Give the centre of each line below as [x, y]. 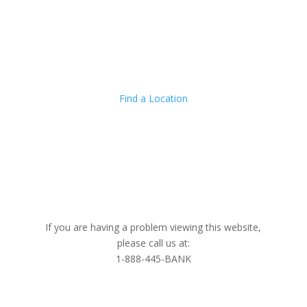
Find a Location [153, 98]
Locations [59, 77]
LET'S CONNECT [77, 112]
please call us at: [153, 243]
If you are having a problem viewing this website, [153, 227]
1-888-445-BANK [153, 258]
